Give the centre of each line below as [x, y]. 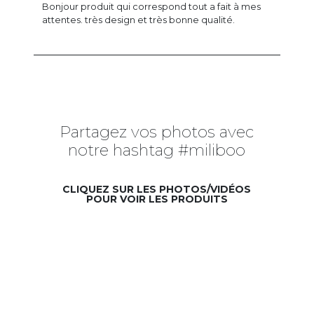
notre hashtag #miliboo [157, 150]
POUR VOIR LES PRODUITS [157, 199]
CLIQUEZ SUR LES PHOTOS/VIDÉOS [157, 189]
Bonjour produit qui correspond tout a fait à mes [151, 7]
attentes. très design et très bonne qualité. [138, 20]
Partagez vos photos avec [157, 132]
